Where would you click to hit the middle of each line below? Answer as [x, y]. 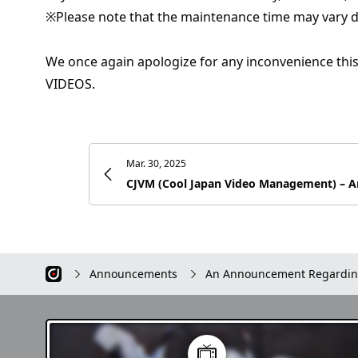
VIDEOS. [70, 84]
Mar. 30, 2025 [156, 163]
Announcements [133, 274]
